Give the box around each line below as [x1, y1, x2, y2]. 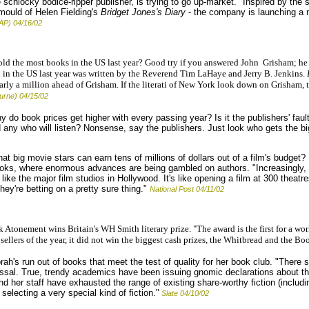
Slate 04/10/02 [161, 288, 209, 297]
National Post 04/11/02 [150, 184, 224, 193]
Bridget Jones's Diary [101, 6, 186, 17]
